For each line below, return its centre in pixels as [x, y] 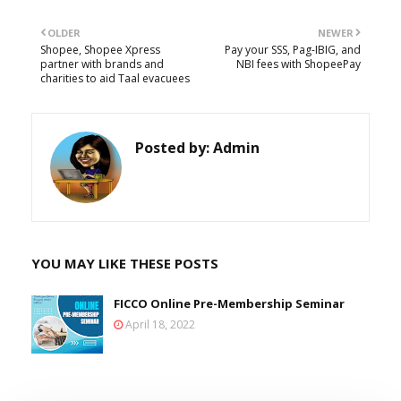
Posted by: [172, 148]
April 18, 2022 [160, 325]
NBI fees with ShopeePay [299, 64]
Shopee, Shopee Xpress [100, 50]
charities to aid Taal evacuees [115, 79]
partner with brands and [102, 64]
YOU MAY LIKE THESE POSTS [125, 264]
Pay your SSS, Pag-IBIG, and [293, 50]
